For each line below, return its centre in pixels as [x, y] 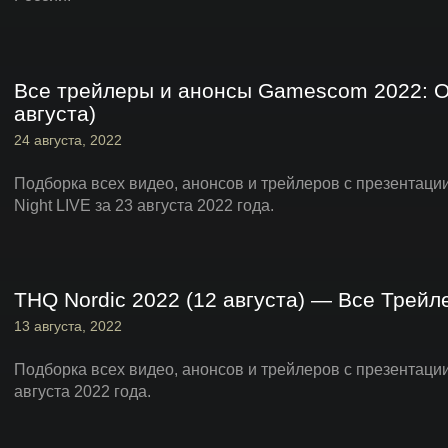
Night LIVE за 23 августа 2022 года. [144, 205]
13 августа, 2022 [68, 326]
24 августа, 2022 [68, 140]
